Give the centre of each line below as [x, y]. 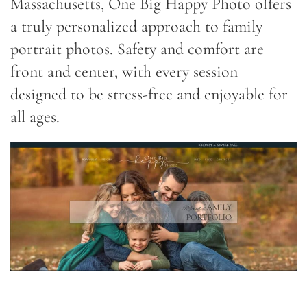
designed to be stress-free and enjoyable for [149, 94]
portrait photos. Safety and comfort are [137, 49]
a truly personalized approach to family [136, 26]
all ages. [35, 116]
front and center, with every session [124, 71]
